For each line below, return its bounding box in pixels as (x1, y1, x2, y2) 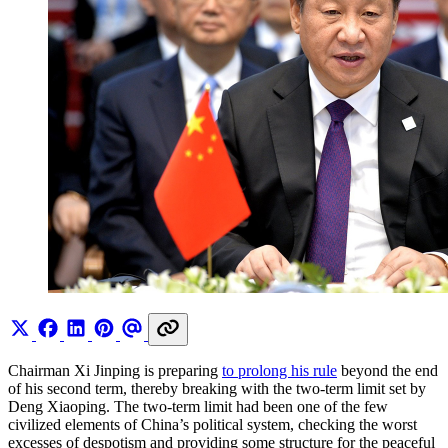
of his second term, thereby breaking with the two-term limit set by (8, 379, 426, 397)
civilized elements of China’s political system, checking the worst (8, 415, 417, 433)
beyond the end (337, 361, 438, 379)
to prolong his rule (222, 361, 337, 379)
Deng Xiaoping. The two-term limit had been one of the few (8, 397, 388, 415)
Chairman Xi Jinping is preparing (8, 361, 222, 379)
